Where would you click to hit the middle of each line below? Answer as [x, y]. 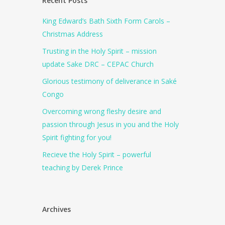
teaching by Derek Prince [83, 167]
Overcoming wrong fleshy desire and [102, 111]
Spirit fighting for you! [77, 137]
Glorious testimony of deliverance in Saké [110, 81]
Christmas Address [73, 34]
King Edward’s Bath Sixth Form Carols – [106, 21]
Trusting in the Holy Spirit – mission [100, 51]
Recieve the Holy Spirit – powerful [97, 154]
